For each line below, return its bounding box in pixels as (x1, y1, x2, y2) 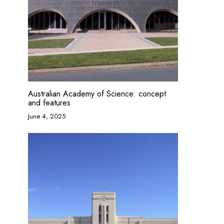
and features (28, 97, 70, 108)
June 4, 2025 (28, 111, 65, 121)
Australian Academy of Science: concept (28, 88, 166, 99)
